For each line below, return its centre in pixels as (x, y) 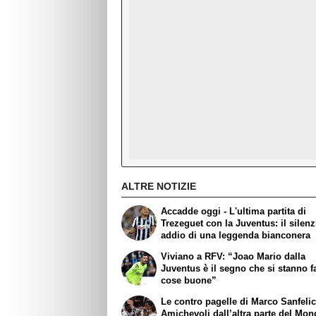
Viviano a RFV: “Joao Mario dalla (233, 256)
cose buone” (189, 280)
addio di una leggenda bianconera (236, 235)
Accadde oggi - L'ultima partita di (234, 211)
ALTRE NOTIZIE (159, 187)
